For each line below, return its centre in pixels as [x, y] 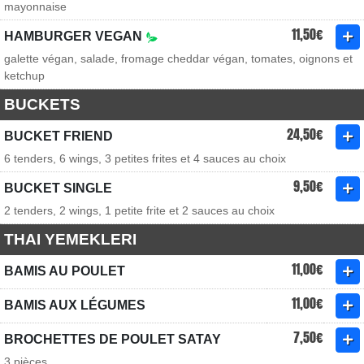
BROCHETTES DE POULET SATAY [113, 339]
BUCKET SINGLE [58, 188]
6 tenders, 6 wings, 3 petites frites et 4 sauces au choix [145, 158]
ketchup [24, 76]
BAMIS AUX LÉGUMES [75, 305]
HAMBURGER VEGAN [75, 36]
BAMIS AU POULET [65, 271]
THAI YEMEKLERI [70, 239]
